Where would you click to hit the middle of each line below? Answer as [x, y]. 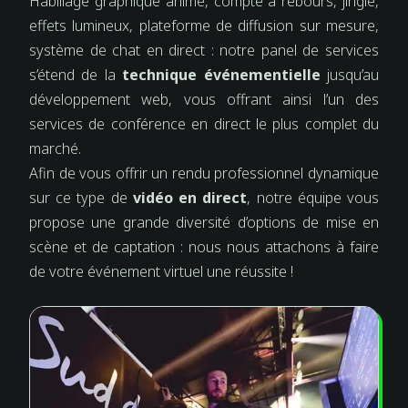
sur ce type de [81, 198]
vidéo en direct [190, 198]
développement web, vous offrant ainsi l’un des [204, 100]
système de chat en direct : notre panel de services [204, 51]
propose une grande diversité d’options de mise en [204, 223]
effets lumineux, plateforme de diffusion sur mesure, [204, 26]
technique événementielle [221, 75]
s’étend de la [76, 75]
